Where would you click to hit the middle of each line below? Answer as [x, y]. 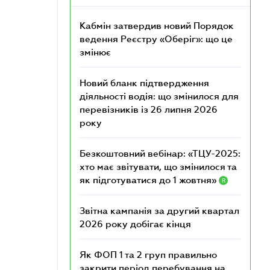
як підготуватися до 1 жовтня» [149, 180]
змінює [95, 52]
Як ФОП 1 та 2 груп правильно [148, 254]
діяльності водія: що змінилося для [159, 96]
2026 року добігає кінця [135, 224]
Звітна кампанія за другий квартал [159, 210]
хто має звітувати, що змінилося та [158, 166]
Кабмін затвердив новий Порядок [157, 25]
